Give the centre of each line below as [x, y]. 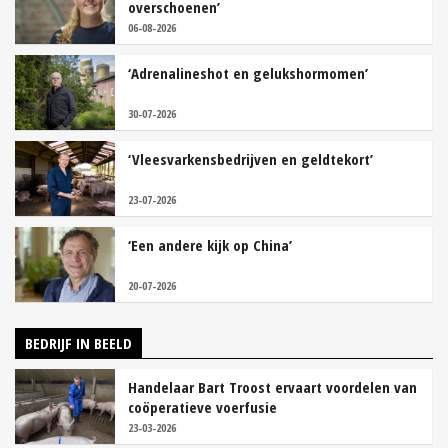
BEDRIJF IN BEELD [78, 343]
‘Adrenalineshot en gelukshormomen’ [248, 73]
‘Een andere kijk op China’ [210, 245]
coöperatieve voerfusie [202, 407]
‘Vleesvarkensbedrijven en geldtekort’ [250, 159]
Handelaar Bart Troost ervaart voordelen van [272, 387]
